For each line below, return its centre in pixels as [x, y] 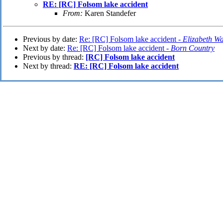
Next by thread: [48, 66]
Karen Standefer [109, 13]
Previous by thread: [54, 57]
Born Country [193, 48]
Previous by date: [51, 39]
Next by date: [45, 48]
